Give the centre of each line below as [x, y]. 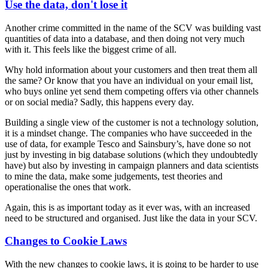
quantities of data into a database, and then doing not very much [125, 38]
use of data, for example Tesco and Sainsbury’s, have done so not [128, 144]
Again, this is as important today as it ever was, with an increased [127, 207]
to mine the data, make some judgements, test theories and [114, 176]
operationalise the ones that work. [68, 187]
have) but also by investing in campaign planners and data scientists [132, 165]
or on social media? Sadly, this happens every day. [99, 102]
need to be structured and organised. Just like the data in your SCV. [131, 218]
